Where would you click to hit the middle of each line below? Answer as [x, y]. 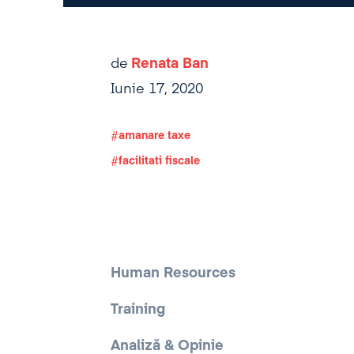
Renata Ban [170, 64]
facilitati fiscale [159, 161]
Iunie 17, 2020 [157, 89]
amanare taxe [154, 136]
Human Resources [173, 273]
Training [138, 310]
